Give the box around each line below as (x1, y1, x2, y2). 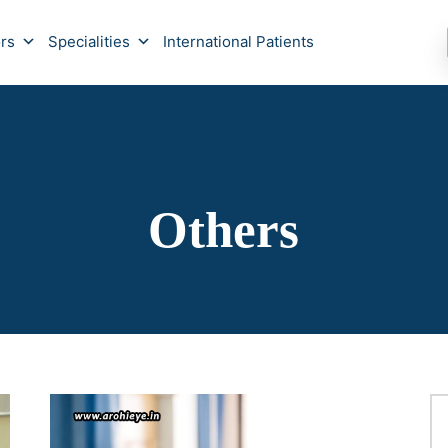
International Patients (163, 32, 315, 52)
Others (148, 200, 300, 258)
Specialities (48, 32, 131, 52)
